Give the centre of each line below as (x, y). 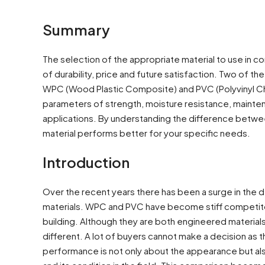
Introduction (86, 162)
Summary (76, 29)
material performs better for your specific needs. (146, 132)
